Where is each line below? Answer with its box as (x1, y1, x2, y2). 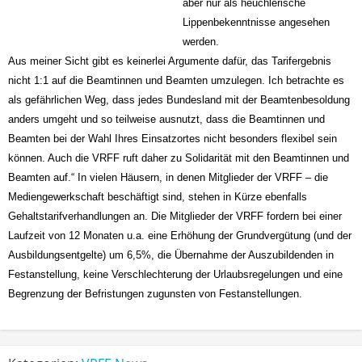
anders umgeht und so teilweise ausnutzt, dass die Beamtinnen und (8, 112, 325, 125)
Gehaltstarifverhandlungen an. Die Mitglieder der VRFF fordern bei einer (8, 209, 342, 222)
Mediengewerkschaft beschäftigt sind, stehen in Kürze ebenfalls (8, 190, 307, 203)
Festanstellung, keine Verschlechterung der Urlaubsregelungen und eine (8, 267, 343, 280)
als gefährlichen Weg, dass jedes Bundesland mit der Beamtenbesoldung (8, 93, 350, 106)
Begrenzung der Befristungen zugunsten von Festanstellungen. (8, 287, 302, 300)
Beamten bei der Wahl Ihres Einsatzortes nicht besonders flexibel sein (8, 132, 337, 145)
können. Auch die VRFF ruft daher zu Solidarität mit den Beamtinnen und (8, 151, 349, 164)
